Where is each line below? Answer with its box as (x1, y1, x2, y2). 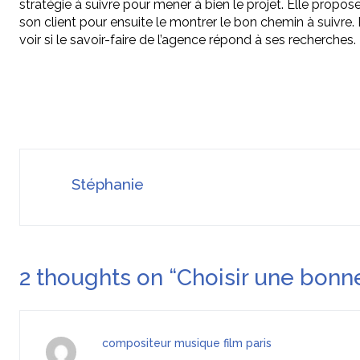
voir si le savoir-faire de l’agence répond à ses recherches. (19, 32, 356, 47)
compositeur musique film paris (101, 337, 272, 350)
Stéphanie (72, 175, 144, 193)
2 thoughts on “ (19, 264, 177, 291)
